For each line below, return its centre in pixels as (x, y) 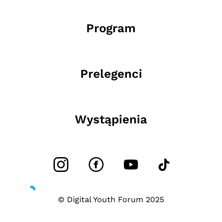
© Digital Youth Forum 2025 (111, 200)
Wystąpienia (111, 120)
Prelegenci (111, 74)
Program (111, 28)
